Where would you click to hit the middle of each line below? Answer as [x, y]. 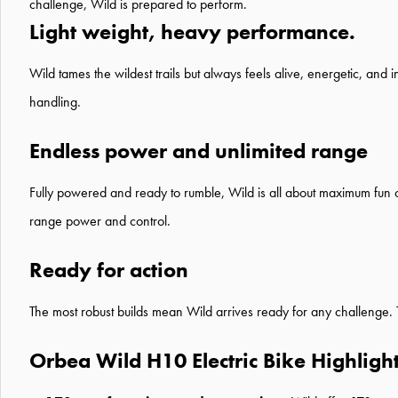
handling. [55, 101]
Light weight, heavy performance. [192, 31]
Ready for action [109, 269]
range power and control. [100, 220]
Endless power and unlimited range [199, 150]
